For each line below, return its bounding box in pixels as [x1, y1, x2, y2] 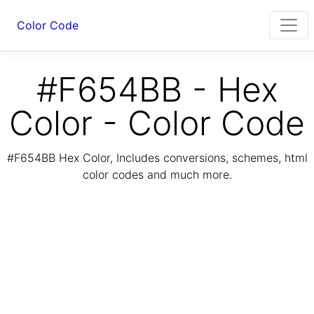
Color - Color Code [9, 102, 305, 144]
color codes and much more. [82, 168, 232, 182]
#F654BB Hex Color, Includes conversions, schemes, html [6, 151, 308, 165]
